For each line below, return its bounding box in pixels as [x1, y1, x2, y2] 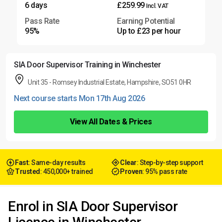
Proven [120, 167, 142, 175]
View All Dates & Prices [70, 116, 152, 126]
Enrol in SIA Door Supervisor [8, 198, 177, 215]
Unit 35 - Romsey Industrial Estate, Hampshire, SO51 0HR [26, 78, 191, 86]
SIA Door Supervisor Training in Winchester [14, 59, 161, 69]
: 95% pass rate [142, 167, 187, 175]
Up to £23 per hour [117, 26, 180, 36]
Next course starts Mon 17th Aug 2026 [14, 93, 145, 103]
